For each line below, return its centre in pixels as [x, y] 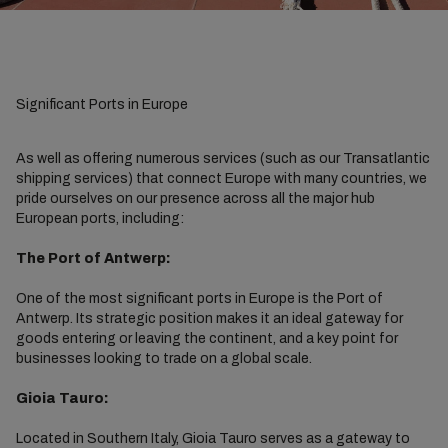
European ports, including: [99, 218]
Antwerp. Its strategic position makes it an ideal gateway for [209, 318]
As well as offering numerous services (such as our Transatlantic [222, 158]
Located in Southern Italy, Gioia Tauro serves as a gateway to [212, 438]
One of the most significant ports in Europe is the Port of [199, 298]
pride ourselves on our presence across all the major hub [195, 198]
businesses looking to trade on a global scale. [163, 358]
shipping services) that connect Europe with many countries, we [221, 178]
